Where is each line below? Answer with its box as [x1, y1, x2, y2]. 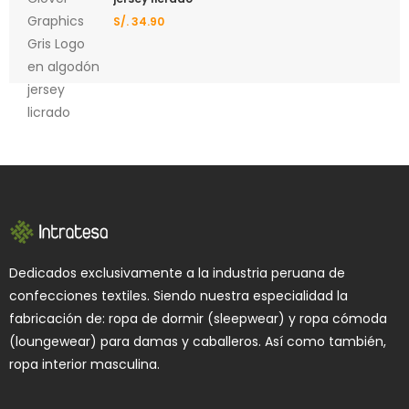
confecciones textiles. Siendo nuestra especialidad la [9, 286, 348, 305]
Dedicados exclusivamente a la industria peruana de [9, 263, 345, 282]
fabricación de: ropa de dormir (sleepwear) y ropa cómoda [9, 309, 387, 328]
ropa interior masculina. [9, 354, 160, 373]
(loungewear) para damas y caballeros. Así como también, [9, 331, 386, 351]
